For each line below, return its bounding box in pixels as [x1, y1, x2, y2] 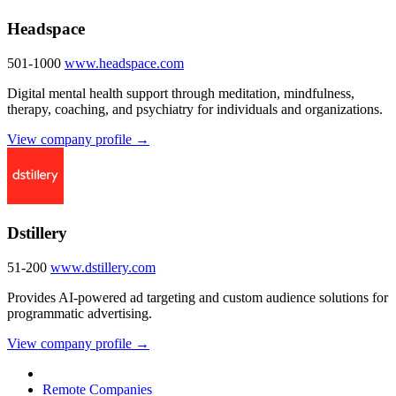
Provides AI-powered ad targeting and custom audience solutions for [7, 290, 388, 306]
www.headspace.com [65, 55, 184, 71]
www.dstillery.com [50, 260, 156, 276]
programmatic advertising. [7, 306, 152, 322]
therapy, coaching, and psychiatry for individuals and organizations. [7, 101, 383, 117]
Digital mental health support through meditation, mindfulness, [7, 85, 354, 101]
